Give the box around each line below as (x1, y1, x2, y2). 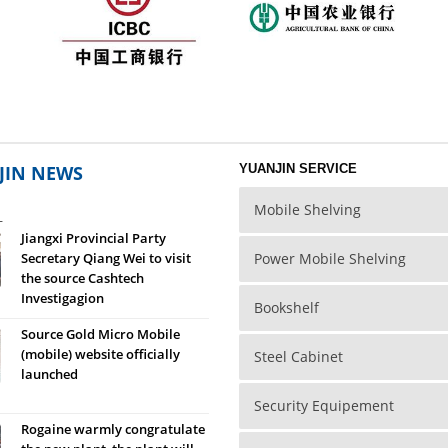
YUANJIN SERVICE (239, 160, 357, 176)
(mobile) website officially (20, 344, 180, 363)
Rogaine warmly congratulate (20, 419, 205, 438)
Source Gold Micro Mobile (20, 324, 180, 343)
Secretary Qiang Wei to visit (20, 248, 191, 267)
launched (20, 364, 78, 383)
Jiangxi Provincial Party (20, 228, 166, 247)
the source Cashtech (20, 268, 144, 287)
